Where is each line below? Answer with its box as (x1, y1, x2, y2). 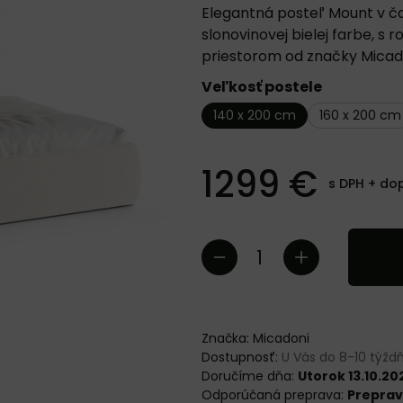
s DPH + (328, 175, 376, 193)
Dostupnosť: (201, 348, 282, 366)
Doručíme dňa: (201, 367, 298, 385)
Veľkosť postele (201, 76, 322, 97)
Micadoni (253, 329, 309, 347)
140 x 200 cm (213, 106, 296, 124)
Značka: (201, 329, 253, 347)
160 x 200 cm (319, 106, 401, 124)
